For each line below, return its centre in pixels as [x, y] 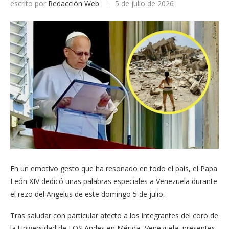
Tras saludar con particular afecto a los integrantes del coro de [114, 215]
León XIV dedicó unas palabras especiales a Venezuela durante [114, 181]
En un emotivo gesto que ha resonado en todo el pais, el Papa [114, 168]
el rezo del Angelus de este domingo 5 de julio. [87, 194]
